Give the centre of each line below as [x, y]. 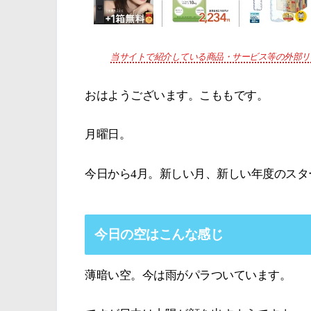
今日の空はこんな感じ [159, 234]
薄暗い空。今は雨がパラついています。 [188, 275]
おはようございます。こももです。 [176, 95]
